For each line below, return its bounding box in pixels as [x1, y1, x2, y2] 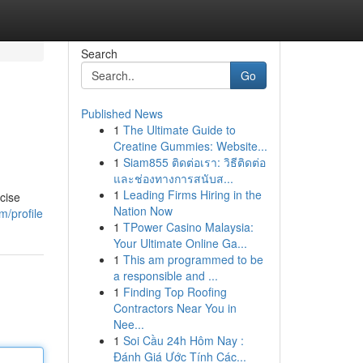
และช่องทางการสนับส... [113, 170, 233, 186]
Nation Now [113, 203, 173, 219]
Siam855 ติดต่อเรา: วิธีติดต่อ [122, 154, 266, 170]
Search [80, 45, 117, 62]
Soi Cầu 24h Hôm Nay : [122, 332, 244, 348]
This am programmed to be [122, 251, 263, 267]
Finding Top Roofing [122, 284, 227, 300]
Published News [80, 105, 163, 122]
